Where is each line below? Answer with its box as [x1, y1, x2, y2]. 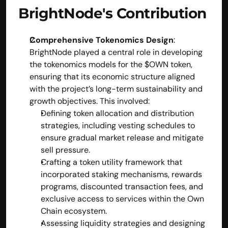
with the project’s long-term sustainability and [30, 83, 203, 94]
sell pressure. [41, 144, 90, 155]
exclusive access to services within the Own [41, 193, 204, 204]
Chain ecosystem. [41, 205, 107, 216]
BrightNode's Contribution [18, 4, 207, 22]
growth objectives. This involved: [30, 95, 150, 106]
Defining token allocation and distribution [41, 107, 194, 119]
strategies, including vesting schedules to [41, 120, 195, 131]
